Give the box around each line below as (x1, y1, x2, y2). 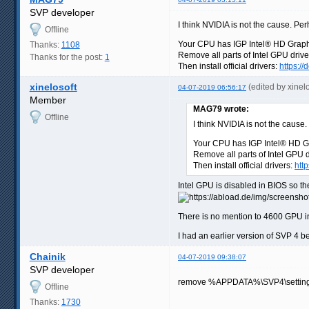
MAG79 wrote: (193, 103, 249, 114)
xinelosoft (29, 81, 77, 92)
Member (29, 94, 66, 106)
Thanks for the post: (29, 52, 105, 62)
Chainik (29, 250, 66, 262)
